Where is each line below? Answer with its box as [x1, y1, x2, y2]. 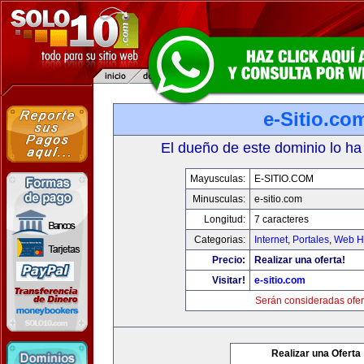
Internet [253, 234, 288, 245]
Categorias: [193, 234, 245, 245]
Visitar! [211, 275, 245, 286]
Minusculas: [192, 193, 245, 205]
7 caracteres [253, 214, 309, 225]
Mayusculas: [189, 173, 245, 184]
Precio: [211, 254, 245, 266]
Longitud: [203, 214, 245, 225]
